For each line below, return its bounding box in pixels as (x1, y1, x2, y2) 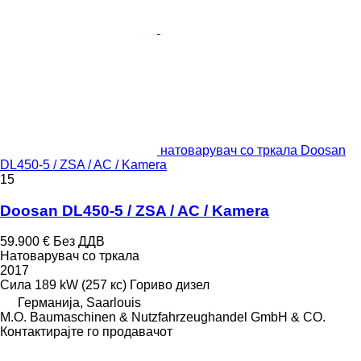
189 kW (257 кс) (35, 278, 127, 293)
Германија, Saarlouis (18, 296, 141, 310)
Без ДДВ (53, 234, 105, 249)
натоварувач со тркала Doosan (160, 143, 346, 157)
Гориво (130, 278, 172, 293)
